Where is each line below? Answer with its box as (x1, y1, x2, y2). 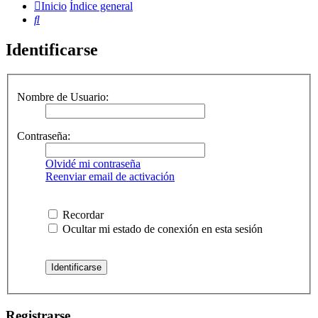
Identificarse (6, 40, 98, 60)
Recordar (60, 208, 104, 221)
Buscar (39, 13, 70, 26)
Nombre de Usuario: (17, 90, 109, 103)
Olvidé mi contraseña (45, 157, 141, 170)
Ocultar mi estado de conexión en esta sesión (60, 222, 263, 235)
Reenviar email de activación (45, 170, 175, 182)
